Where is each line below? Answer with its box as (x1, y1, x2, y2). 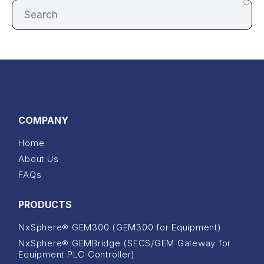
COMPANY (18, 114, 69, 126)
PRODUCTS (18, 198, 72, 210)
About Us (18, 153, 59, 164)
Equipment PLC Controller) (18, 248, 136, 260)
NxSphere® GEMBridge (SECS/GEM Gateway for (18, 237, 232, 249)
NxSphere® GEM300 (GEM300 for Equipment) (18, 221, 222, 233)
